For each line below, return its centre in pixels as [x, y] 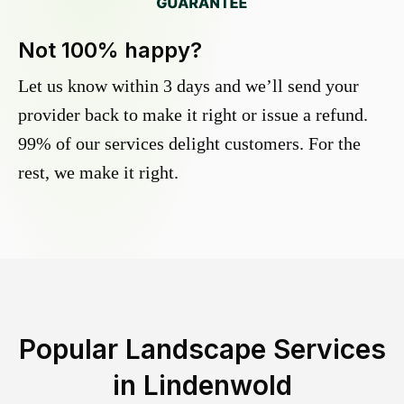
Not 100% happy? [110, 50]
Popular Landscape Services [202, 349]
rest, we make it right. [98, 173]
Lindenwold [217, 386]
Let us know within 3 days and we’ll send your [188, 86]
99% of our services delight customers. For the [189, 144]
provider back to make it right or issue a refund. [193, 115]
